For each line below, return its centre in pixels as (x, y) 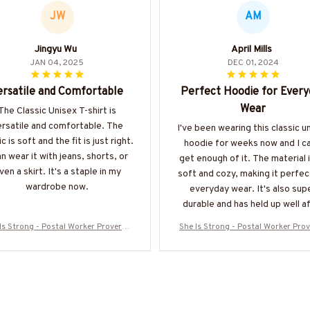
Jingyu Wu (56, 49)
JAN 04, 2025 (57, 63)
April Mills (252, 49)
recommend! (253, 235)
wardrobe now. (57, 187)
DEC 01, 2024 (253, 63)
